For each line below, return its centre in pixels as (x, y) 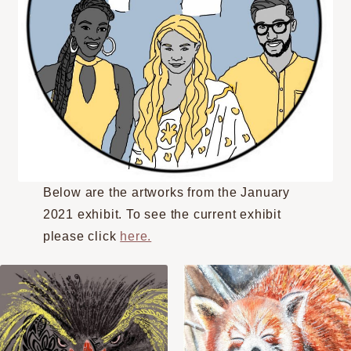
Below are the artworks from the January (166, 192)
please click (81, 236)
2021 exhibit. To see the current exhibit (162, 214)
